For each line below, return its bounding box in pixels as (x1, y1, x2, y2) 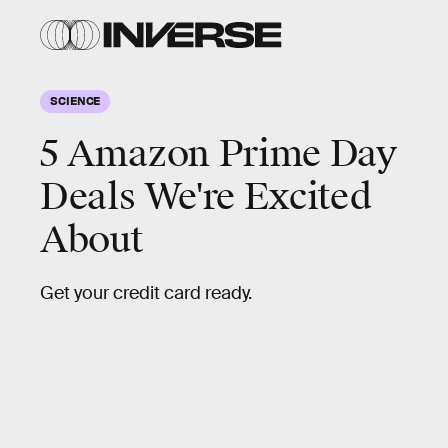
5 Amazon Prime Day (40, 131, 397, 177)
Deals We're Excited (40, 174, 372, 220)
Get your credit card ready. (40, 282, 252, 304)
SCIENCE (50, 93, 101, 107)
